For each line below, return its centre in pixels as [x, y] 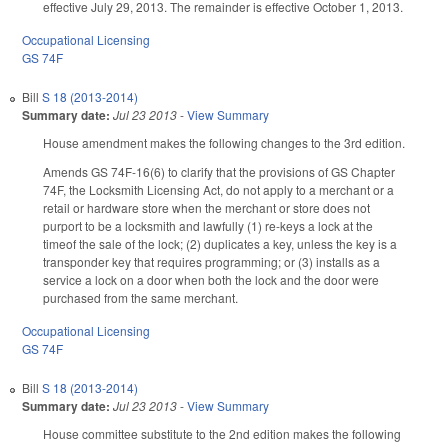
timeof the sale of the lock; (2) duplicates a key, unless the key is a [220, 243]
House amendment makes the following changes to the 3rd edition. [224, 143]
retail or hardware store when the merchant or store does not [206, 207]
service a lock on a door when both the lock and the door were [211, 279]
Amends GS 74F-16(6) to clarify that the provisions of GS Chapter [219, 171]
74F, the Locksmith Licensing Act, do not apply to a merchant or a [218, 189]
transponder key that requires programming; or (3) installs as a [211, 261]
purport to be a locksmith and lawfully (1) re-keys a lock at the [208, 225]
